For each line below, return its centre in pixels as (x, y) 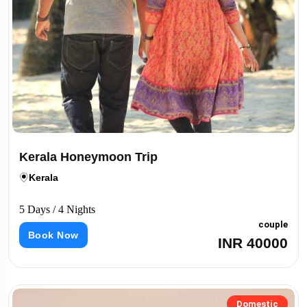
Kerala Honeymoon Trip (88, 157)
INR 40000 (253, 243)
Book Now (53, 235)
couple (273, 225)
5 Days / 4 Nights (57, 210)
